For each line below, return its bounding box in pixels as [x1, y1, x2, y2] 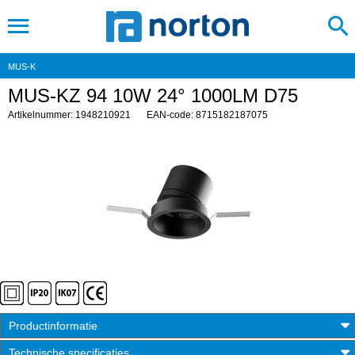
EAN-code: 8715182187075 [147, 109, 268, 120]
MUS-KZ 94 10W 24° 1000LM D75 [8, 85, 298, 106]
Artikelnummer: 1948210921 [8, 109, 131, 120]
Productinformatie [9, 319, 97, 332]
